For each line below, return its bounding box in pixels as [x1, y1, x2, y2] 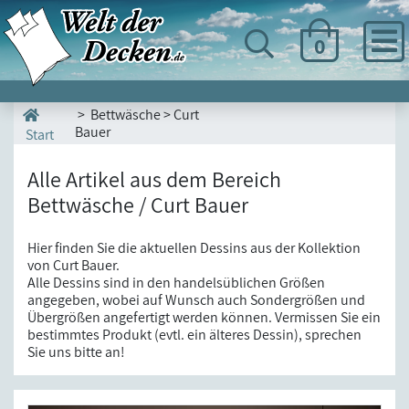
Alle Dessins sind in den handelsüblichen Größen [27, 273, 325, 292]
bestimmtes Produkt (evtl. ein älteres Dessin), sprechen [27, 325, 362, 344]
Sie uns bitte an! [27, 342, 125, 362]
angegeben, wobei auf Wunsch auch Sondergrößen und [27, 290, 365, 309]
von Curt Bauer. [27, 256, 120, 275]
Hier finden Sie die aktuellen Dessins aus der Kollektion [27, 238, 361, 257]
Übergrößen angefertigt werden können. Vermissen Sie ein [27, 308, 381, 327]
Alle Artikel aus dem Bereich [27, 164, 281, 194]
